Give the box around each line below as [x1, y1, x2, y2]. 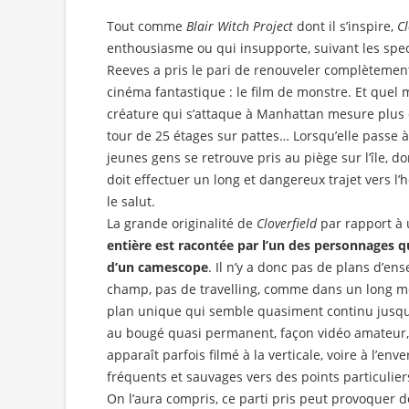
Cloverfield [257, 215, 317, 233]
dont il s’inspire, [293, 17, 397, 36]
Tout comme [107, 17, 186, 36]
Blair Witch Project [186, 17, 293, 36]
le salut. [107, 193, 155, 211]
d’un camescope [107, 258, 208, 277]
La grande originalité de [107, 215, 257, 233]
